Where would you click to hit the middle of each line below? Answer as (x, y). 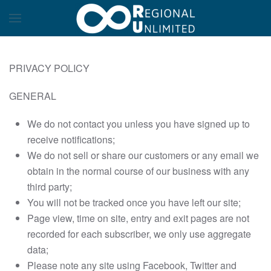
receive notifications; (71, 139)
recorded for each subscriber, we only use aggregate (139, 234)
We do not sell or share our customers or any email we (143, 155)
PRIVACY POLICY (49, 68)
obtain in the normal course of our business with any (138, 171)
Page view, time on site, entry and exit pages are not (138, 218)
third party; (50, 187)
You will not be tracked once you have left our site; (134, 202)
